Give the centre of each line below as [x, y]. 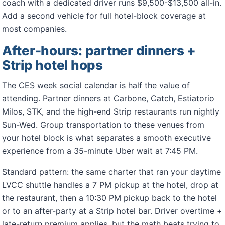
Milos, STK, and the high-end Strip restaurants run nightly [111, 111]
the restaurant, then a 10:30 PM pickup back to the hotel [109, 198]
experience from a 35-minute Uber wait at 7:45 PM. [100, 151]
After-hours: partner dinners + [99, 50]
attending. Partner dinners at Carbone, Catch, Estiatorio [108, 98]
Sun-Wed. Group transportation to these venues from [103, 125]
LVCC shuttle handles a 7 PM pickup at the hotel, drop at [110, 185]
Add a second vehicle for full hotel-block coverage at [104, 16]
